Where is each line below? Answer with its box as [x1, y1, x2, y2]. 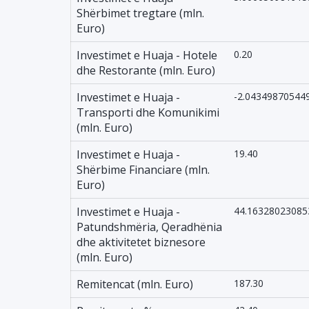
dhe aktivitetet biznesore [77, 235, 206, 250]
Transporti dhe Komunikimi [77, 105, 219, 120]
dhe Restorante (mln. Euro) [77, 63, 215, 78]
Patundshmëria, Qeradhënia [77, 219, 222, 235]
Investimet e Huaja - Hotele [77, 48, 217, 63]
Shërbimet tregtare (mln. [77, 6, 204, 21]
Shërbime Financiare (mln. [77, 162, 210, 177]
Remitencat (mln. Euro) [77, 277, 193, 292]
